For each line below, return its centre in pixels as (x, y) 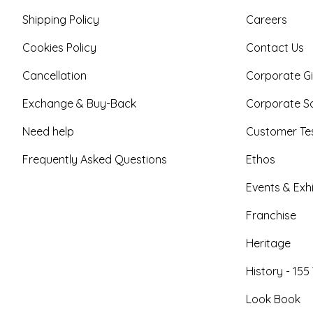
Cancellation (54, 75)
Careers (267, 20)
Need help (48, 131)
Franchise (271, 215)
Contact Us (275, 48)
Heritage (268, 243)
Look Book (273, 299)
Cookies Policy (59, 48)
